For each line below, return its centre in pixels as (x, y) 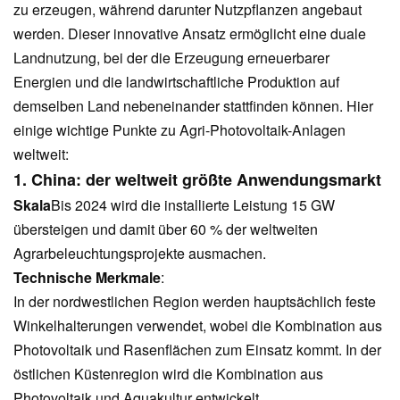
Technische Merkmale (87, 277)
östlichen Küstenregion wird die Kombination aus (168, 373)
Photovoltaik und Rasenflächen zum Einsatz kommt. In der (197, 349)
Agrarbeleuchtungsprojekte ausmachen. (140, 253)
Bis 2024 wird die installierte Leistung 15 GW (193, 204)
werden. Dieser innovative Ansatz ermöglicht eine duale (190, 33)
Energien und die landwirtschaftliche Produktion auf (176, 81)
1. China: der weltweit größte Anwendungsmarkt (197, 179)
